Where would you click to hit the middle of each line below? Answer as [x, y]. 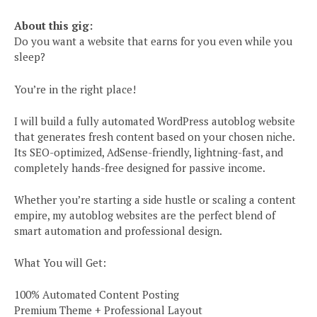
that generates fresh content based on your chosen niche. [154, 136]
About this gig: [53, 26]
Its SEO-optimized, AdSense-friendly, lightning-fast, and [149, 152]
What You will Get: [60, 262]
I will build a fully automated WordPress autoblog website [155, 121]
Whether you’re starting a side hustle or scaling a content [155, 199]
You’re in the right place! [75, 89]
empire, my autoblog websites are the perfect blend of [145, 215]
